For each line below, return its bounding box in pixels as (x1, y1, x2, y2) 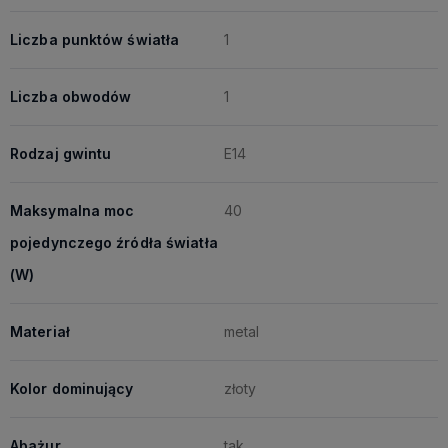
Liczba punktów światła (10, 31, 180, 48)
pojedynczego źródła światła (10, 234, 218, 251)
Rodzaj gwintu (10, 145, 112, 162)
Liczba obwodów (10, 88, 132, 105)
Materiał (10, 323, 70, 340)
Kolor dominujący (10, 380, 134, 397)
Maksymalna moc (10, 202, 135, 219)
